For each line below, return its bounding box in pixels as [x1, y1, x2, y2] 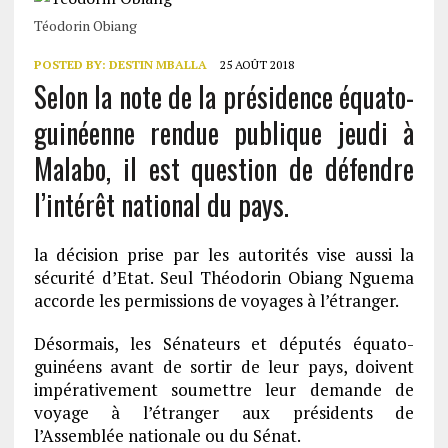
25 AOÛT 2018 [219, 57, 294, 72]
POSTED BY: [33, 57, 109, 72]
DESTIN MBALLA [108, 57, 207, 72]
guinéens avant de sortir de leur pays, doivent [33, 355, 415, 378]
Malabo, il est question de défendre [33, 148, 415, 189]
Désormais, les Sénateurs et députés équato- [33, 332, 415, 355]
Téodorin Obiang [33, 16, 137, 35]
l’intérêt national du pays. [33, 184, 289, 225]
